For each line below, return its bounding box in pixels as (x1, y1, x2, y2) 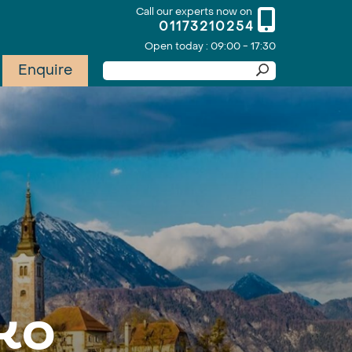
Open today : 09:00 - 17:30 (145, 40, 276, 53)
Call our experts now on (136, 5, 252, 18)
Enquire (18, 61, 72, 79)
